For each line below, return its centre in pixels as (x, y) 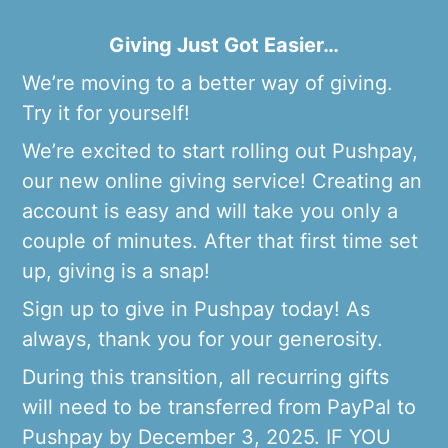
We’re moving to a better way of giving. (208, 82)
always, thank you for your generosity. (203, 338)
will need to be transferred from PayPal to (219, 406)
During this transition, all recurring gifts (206, 376)
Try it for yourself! (106, 112)
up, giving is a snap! (116, 270)
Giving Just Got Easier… (224, 44)
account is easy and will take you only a (210, 210)
